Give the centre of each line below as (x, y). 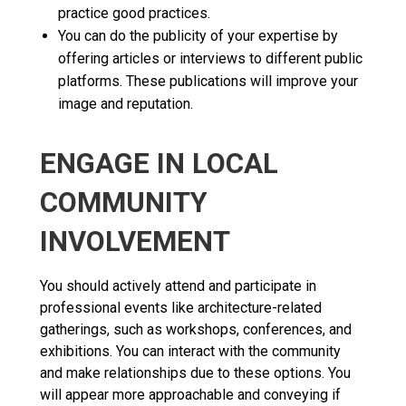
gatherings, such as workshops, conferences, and (196, 329)
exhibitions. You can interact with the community (190, 351)
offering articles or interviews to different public (210, 58)
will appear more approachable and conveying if (190, 394)
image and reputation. (126, 103)
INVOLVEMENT (135, 241)
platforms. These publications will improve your (208, 81)
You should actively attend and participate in (178, 285)
